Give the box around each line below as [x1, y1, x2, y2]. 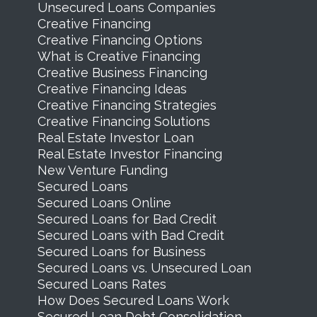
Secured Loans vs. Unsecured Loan [37, 260, 251, 275]
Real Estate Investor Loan [37, 129, 194, 145]
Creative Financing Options [37, 32, 202, 47]
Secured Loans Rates [37, 276, 166, 292]
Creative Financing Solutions [37, 113, 210, 129]
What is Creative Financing [37, 48, 200, 64]
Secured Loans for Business [37, 243, 206, 259]
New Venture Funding [37, 162, 168, 178]
